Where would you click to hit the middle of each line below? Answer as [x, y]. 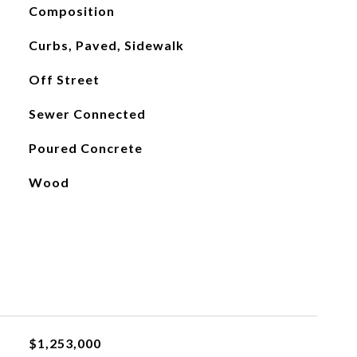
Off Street [64, 79]
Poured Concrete [85, 148]
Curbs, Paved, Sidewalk [106, 45]
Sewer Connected [87, 114]
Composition [71, 11]
